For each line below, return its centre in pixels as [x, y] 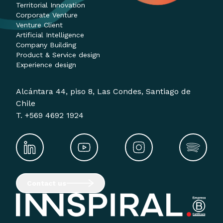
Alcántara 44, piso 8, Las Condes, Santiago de [103, 92]
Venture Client [39, 25]
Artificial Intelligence [50, 35]
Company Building [46, 45]
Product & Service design [58, 55]
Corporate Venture [47, 15]
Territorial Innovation [51, 5]
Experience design [46, 65]
